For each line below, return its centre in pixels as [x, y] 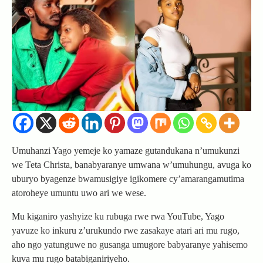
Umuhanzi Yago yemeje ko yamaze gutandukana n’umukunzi [126, 150]
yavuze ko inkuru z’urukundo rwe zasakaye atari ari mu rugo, [126, 230]
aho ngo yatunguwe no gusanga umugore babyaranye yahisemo [130, 244]
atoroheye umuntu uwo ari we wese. [79, 193]
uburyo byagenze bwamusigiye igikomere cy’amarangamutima [128, 178]
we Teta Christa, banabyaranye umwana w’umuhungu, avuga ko [131, 164]
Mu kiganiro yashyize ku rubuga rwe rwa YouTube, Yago [118, 216]
